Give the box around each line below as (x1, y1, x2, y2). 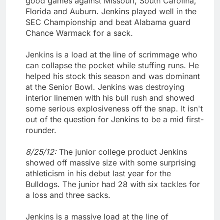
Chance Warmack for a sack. (26, 27, 133, 38)
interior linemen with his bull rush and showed (26, 92, 194, 103)
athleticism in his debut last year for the (26, 168, 171, 178)
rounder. (26, 125, 56, 135)
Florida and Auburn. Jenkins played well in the (26, 6, 196, 16)
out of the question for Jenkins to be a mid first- (26, 114, 204, 124)
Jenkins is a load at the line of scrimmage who (26, 49, 197, 59)
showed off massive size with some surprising (26, 157, 196, 167)
